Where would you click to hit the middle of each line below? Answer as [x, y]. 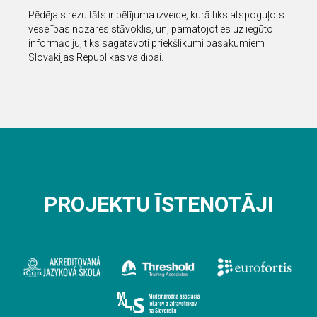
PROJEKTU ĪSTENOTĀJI [158, 204]
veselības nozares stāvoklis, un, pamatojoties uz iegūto [151, 29]
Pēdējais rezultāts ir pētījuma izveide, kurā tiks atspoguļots [156, 15]
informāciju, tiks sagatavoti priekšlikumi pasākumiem [146, 44]
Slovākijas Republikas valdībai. [96, 58]
